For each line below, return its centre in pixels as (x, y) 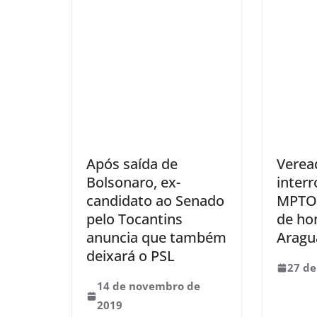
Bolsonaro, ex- (133, 182)
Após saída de (132, 164)
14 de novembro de (148, 286)
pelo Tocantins (134, 219)
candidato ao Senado (155, 201)
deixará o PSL (131, 256)
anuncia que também (156, 237)
